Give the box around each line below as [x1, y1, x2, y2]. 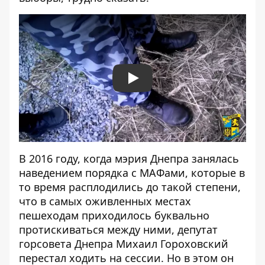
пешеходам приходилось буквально [19, 208, 209, 223]
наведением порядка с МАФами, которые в [19, 166, 245, 180]
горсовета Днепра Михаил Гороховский [19, 237, 228, 251]
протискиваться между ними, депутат [19, 222, 218, 237]
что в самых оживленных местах [19, 194, 191, 209]
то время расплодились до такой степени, [19, 180, 241, 195]
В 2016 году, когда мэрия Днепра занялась [19, 151, 239, 166]
